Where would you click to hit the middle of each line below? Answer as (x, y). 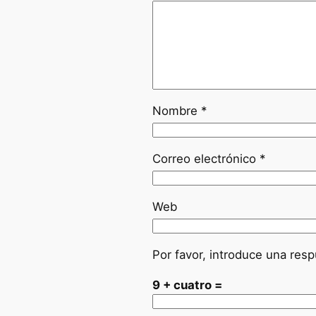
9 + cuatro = (187, 285)
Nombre (177, 111)
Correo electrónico (206, 159)
